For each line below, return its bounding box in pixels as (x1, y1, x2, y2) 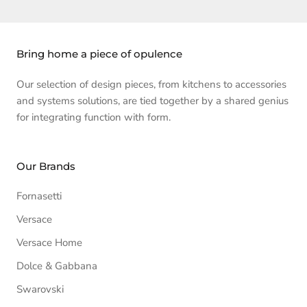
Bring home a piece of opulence (16, 47, 182, 60)
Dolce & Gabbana (16, 259, 97, 273)
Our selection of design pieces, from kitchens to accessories (16, 77, 286, 91)
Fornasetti (16, 189, 62, 203)
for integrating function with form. (16, 110, 171, 124)
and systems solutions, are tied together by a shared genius (16, 94, 288, 108)
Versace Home (16, 236, 82, 249)
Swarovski (16, 282, 64, 296)
